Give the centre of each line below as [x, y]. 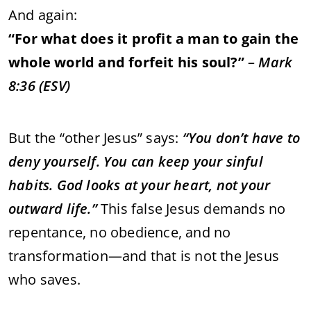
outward [37, 208]
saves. [60, 279]
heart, [195, 185]
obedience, [148, 232]
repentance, [49, 232]
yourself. [74, 161]
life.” [82, 208]
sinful [244, 161]
